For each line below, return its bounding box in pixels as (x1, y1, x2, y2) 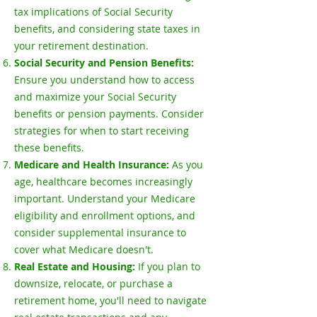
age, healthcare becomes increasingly (14, 175, 192, 188)
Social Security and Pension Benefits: (14, 56, 194, 69)
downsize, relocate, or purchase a (14, 277, 173, 290)
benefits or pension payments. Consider (14, 107, 204, 120)
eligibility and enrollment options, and (14, 209, 195, 222)
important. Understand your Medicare (14, 192, 195, 205)
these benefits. (14, 141, 84, 154)
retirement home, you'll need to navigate (14, 294, 207, 307)
